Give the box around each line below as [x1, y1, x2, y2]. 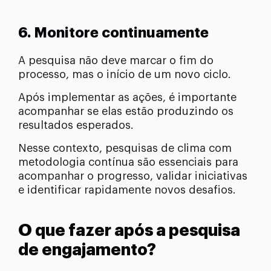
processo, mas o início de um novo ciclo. [18, 68, 231, 80]
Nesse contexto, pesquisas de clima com [18, 142, 232, 154]
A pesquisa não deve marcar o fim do [18, 54, 214, 66]
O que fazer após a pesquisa [18, 222, 240, 239]
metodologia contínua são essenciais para [18, 156, 238, 168]
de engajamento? [18, 241, 156, 258]
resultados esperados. [18, 119, 134, 131]
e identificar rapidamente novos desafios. [18, 184, 236, 195]
